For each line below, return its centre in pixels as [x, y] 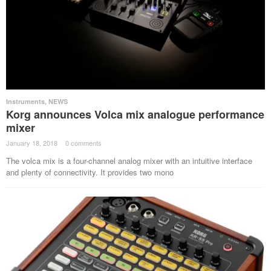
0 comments [83, 142]
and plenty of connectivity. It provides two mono [90, 172]
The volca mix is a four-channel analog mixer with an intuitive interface [129, 160]
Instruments [25, 101]
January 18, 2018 [32, 142]
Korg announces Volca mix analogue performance [135, 114]
